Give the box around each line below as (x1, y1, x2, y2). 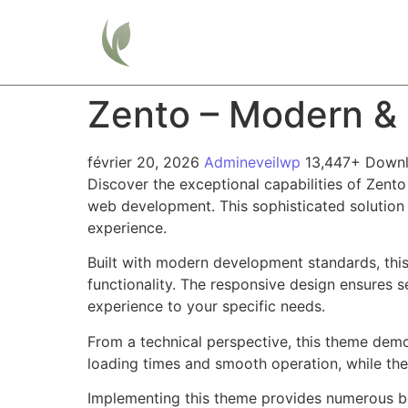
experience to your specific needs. (87, 297, 325, 316)
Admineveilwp (204, 153, 305, 171)
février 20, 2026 (87, 153, 204, 171)
